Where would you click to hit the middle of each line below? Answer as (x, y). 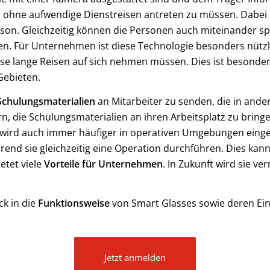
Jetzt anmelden (135, 257)
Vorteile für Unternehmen (103, 164)
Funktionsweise (74, 203)
